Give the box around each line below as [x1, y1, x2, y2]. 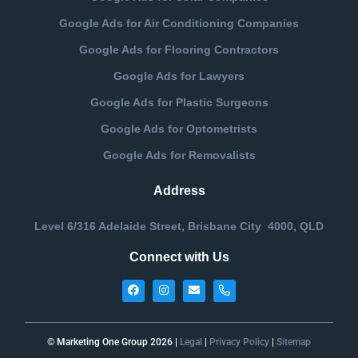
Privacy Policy [209, 336, 269, 348]
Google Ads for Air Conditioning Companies [59, 16, 299, 30]
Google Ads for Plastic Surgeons [89, 95, 268, 109]
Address [153, 183, 205, 197]
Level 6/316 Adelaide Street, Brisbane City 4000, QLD [34, 219, 324, 233]
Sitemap [276, 336, 311, 348]
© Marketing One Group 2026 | [47, 336, 180, 348]
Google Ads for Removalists [102, 148, 256, 161]
